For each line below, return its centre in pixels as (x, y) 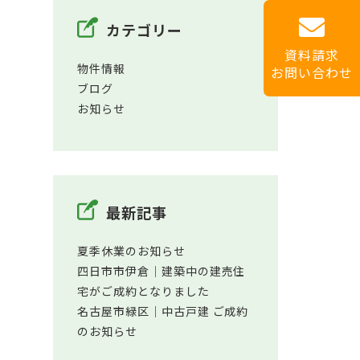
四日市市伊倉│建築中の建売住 (162, 271)
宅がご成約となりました (143, 291)
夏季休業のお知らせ (131, 251)
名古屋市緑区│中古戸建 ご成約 (163, 311)
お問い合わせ (312, 73)
